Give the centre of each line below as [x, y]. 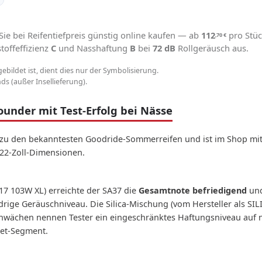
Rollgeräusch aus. [212, 48]
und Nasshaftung [93, 48]
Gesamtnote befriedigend [193, 190]
